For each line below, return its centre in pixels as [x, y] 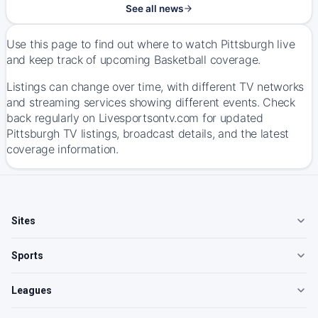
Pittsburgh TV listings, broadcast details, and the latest [148, 133]
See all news [154, 9]
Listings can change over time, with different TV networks [155, 87]
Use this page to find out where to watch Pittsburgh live [151, 44]
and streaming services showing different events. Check [151, 102]
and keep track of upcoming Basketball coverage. [133, 60]
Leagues [32, 290]
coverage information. [62, 149]
